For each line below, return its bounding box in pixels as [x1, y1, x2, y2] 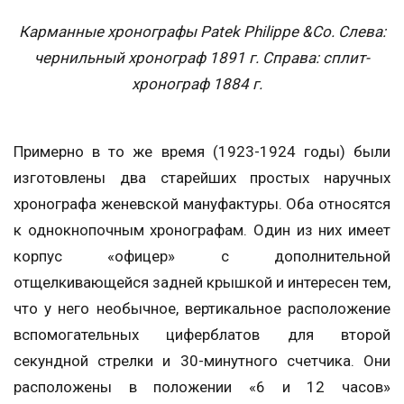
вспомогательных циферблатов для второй [14, 325, 390, 344]
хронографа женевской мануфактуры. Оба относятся [14, 194, 390, 213]
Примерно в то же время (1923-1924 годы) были [14, 142, 390, 161]
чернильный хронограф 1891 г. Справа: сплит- [34, 48, 370, 67]
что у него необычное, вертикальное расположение [14, 298, 390, 317]
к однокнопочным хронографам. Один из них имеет [14, 220, 390, 239]
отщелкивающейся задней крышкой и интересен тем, [14, 272, 390, 291]
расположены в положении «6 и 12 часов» [14, 377, 390, 396]
